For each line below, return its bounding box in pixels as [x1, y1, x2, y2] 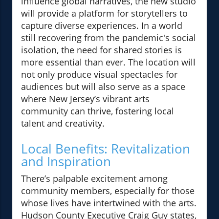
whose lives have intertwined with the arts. [21, 197, 197, 209]
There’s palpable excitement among [21, 173, 168, 185]
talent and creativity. [21, 117, 105, 130]
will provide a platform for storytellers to [21, 7, 188, 20]
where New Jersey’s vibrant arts [21, 93, 150, 105]
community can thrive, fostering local [21, 105, 174, 117]
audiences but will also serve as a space [21, 81, 185, 93]
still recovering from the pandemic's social [21, 32, 196, 44]
